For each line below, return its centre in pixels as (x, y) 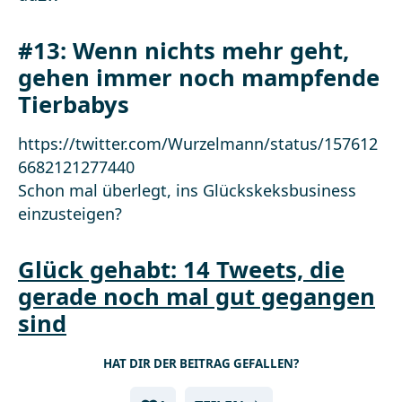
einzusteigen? (70, 214)
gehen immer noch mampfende (199, 78)
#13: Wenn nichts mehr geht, (184, 51)
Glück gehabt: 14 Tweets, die (181, 270)
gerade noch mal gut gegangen (197, 297)
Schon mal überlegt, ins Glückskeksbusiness (187, 190)
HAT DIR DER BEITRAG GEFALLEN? (201, 363)
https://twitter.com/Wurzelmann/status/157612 (198, 144)
